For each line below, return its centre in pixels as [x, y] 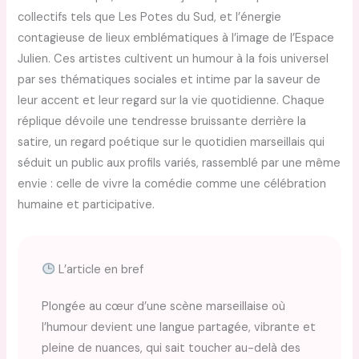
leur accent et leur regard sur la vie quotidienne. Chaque [171, 100]
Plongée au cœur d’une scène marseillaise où [164, 306]
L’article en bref [100, 269]
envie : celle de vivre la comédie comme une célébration [172, 184]
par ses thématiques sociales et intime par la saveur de [169, 79]
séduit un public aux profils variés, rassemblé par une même [179, 163]
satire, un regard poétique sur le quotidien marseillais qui [171, 142]
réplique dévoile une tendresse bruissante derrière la [162, 121]
